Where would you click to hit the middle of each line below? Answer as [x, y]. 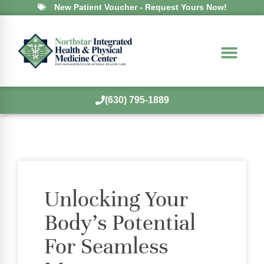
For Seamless [106, 246]
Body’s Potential [120, 222]
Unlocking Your [116, 199]
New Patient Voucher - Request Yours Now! [140, 7]
